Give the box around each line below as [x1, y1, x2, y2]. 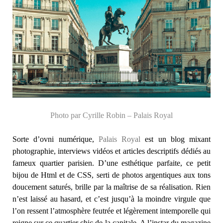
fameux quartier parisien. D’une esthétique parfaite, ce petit [12, 158, 211, 167]
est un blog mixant [140, 134, 211, 143]
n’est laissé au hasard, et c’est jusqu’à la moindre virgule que [12, 194, 211, 203]
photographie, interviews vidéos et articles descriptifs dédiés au [12, 146, 211, 155]
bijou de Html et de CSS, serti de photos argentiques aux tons [12, 170, 211, 179]
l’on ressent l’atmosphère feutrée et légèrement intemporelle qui [12, 206, 211, 215]
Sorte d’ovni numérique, [12, 134, 99, 143]
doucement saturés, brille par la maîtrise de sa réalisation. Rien [12, 182, 211, 191]
